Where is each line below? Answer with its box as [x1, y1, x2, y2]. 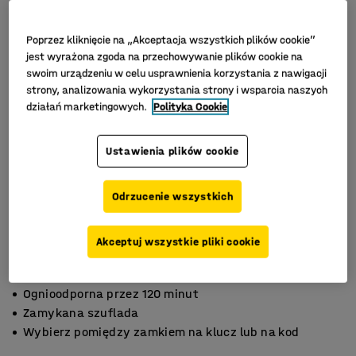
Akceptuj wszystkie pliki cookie [95, 234, 261, 249]
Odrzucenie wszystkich [111, 189, 234, 203]
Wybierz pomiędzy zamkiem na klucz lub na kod [23, 324, 300, 339]
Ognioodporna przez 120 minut [23, 286, 199, 301]
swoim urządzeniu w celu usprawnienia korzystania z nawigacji [26, 66, 327, 80]
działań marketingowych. [26, 99, 150, 114]
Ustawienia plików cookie [106, 144, 239, 158]
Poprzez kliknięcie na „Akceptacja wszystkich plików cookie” [26, 33, 316, 47]
